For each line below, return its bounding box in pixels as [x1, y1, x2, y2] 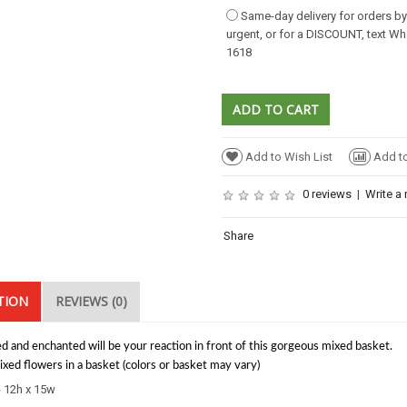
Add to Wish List [245, 149, 333, 164]
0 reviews [303, 186, 352, 201]
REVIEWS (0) [55, 292, 127, 310]
